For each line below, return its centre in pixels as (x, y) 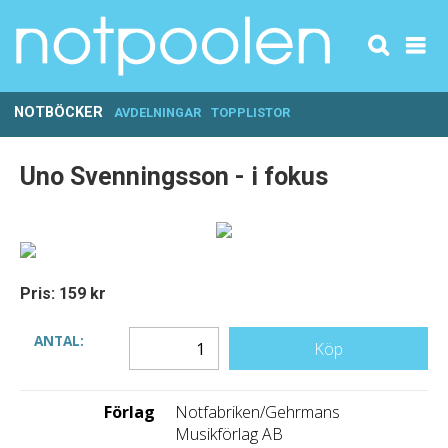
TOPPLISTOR (251, 112)
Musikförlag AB (229, 434)
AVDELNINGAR (157, 112)
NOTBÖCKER (59, 112)
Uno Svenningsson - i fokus (174, 176)
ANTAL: (58, 340)
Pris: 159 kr (63, 293)
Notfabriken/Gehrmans (257, 412)
